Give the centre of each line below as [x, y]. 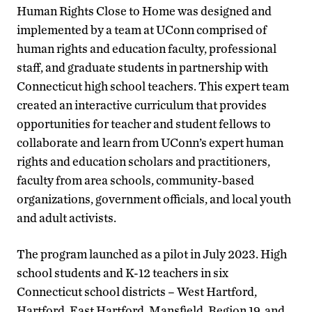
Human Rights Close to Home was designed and [144, 10]
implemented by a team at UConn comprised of [142, 29]
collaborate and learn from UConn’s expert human [150, 142]
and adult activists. [67, 217]
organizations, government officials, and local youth [154, 198]
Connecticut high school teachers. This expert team [153, 86]
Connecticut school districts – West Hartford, [137, 291]
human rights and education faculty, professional [147, 48]
